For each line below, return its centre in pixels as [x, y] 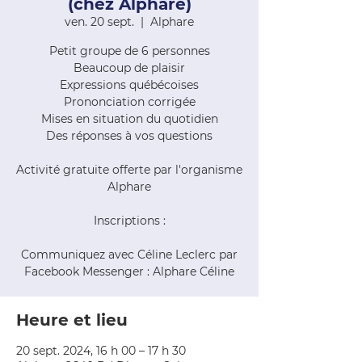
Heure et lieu [72, 320]
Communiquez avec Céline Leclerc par [129, 255]
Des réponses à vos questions [129, 136]
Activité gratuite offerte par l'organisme [129, 170]
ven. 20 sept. [99, 22]
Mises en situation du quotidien [129, 119]
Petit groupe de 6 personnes [129, 51]
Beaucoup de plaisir [129, 68]
